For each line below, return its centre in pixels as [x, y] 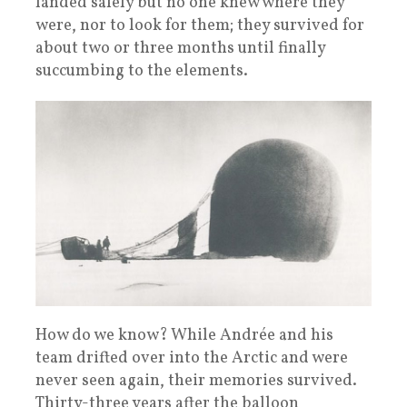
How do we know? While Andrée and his [184, 335]
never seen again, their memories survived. [196, 381]
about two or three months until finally [180, 48]
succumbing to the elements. [142, 71]
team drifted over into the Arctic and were [192, 358]
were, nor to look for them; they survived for [200, 25]
